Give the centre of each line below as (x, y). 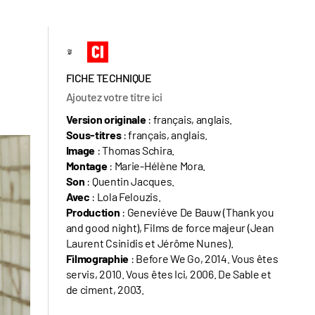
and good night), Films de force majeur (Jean (170, 227)
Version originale (106, 119)
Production (94, 212)
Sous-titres (94, 134)
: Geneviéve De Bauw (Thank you (198, 212)
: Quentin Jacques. (130, 181)
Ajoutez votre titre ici (114, 96)
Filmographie (98, 258)
